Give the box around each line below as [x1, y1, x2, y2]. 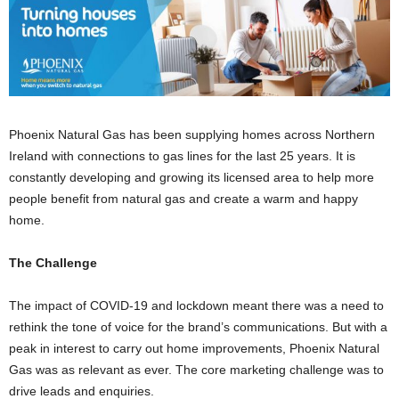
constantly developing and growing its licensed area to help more [9, 170, 374, 185]
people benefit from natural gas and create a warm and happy [9, 191, 358, 207]
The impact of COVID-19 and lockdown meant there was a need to [9, 298, 384, 313]
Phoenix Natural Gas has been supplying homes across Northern [9, 127, 375, 142]
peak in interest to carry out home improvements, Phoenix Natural [9, 341, 379, 356]
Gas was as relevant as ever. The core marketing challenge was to [9, 362, 384, 378]
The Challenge [9, 256, 97, 271]
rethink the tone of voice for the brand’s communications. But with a [9, 320, 387, 335]
